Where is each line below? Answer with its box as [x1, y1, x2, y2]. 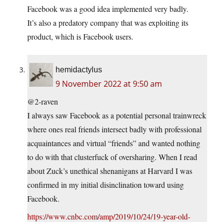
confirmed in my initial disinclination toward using [27, 179, 184, 190]
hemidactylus [55, 65, 102, 74]
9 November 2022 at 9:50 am [55, 78, 162, 90]
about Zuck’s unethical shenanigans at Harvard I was [27, 166, 192, 176]
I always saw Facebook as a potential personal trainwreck [27, 110, 206, 121]
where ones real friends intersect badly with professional [27, 124, 202, 135]
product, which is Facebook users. [27, 31, 133, 42]
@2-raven [27, 96, 58, 107]
